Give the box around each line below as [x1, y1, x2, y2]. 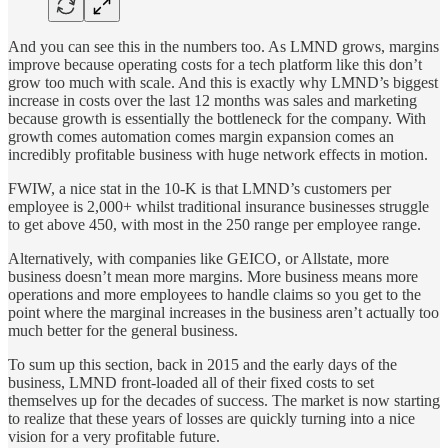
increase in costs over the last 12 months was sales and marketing [8, 91, 417, 109]
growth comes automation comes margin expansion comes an [8, 127, 394, 145]
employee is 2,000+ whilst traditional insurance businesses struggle [8, 197, 429, 215]
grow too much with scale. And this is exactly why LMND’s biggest [8, 73, 438, 91]
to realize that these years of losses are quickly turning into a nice [8, 409, 415, 427]
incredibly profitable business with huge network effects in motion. [8, 145, 428, 163]
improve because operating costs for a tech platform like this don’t [8, 55, 422, 73]
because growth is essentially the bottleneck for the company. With [8, 109, 426, 127]
